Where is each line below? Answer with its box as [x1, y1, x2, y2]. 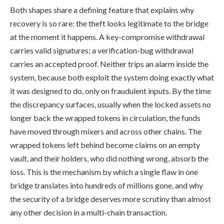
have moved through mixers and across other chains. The [10, 126, 201, 136]
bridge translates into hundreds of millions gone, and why [10, 180, 203, 190]
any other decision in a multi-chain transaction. [10, 207, 167, 217]
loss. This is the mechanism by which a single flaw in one [10, 166, 198, 176]
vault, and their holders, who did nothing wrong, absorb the [10, 153, 208, 163]
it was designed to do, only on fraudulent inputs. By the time [10, 85, 211, 95]
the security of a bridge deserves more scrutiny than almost [10, 193, 211, 203]
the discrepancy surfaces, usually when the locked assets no [10, 99, 211, 109]
